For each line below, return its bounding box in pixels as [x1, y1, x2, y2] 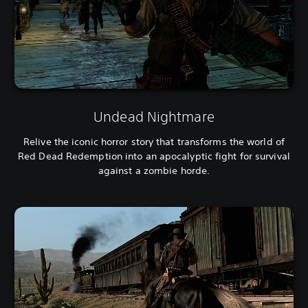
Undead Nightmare [93, 108, 214, 124]
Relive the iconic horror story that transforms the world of [23, 135, 285, 148]
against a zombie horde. [98, 164, 210, 177]
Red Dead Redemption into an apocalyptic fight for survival [18, 149, 290, 162]
